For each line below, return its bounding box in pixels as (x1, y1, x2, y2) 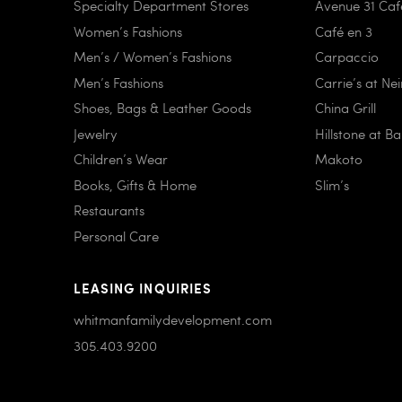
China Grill (315, 99, 377, 118)
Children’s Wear (74, 150, 168, 169)
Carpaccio (315, 48, 380, 66)
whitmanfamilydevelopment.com (74, 310, 272, 329)
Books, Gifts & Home (74, 175, 197, 194)
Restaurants (74, 201, 144, 220)
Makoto (315, 150, 363, 169)
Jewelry (74, 124, 118, 143)
